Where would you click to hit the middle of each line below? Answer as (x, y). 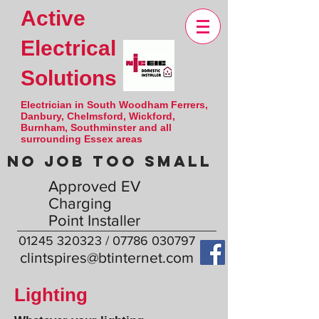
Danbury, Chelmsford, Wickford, (98, 116)
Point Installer (94, 220)
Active (53, 18)
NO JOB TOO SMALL (110, 161)
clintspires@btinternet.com (107, 257)
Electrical (68, 48)
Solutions (69, 78)
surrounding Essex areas (82, 139)
